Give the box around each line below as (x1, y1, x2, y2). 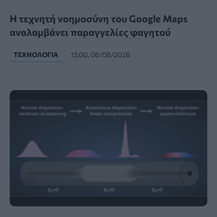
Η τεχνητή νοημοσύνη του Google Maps (10, 13, 187, 25)
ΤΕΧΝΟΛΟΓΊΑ (14, 50, 60, 59)
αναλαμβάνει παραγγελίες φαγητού (10, 26, 170, 38)
